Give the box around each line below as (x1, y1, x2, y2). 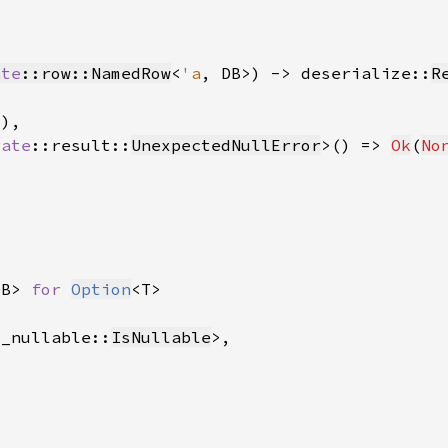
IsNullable (111, 327, 211, 347)
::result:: (31, 135, 131, 155)
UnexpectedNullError (131, 135, 321, 155)
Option (71, 279, 131, 299)
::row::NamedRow (21, 63, 171, 83)
